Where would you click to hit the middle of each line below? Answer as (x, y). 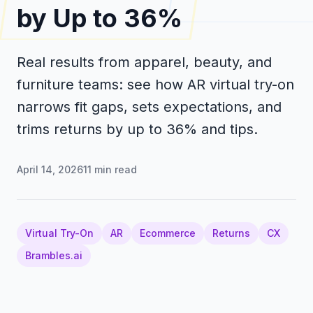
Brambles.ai (54, 255)
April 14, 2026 (50, 169)
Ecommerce (168, 233)
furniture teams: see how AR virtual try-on (155, 84)
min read (114, 169)
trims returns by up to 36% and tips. (137, 129)
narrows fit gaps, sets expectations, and (149, 107)
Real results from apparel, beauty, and (144, 62)
